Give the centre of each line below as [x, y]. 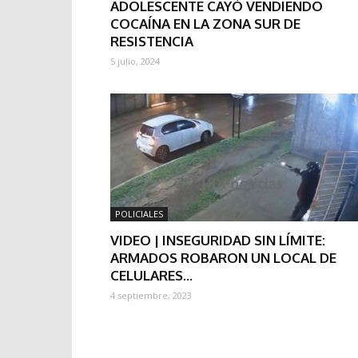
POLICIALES [139, 214]
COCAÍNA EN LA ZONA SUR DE [205, 24]
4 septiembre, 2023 [151, 295]
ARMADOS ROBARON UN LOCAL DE [223, 258]
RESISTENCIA [152, 41]
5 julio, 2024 [135, 61]
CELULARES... [151, 275]
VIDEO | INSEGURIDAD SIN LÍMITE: [218, 240]
